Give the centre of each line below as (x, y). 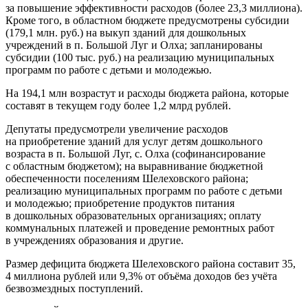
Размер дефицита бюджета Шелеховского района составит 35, (151, 263)
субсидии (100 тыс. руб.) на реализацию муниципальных (140, 57)
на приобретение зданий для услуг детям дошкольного (134, 141)
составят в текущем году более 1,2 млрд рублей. (118, 105)
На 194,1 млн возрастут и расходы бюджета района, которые (147, 93)
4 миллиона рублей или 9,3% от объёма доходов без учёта (141, 276)
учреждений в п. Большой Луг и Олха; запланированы (134, 45)
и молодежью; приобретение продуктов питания (120, 203)
